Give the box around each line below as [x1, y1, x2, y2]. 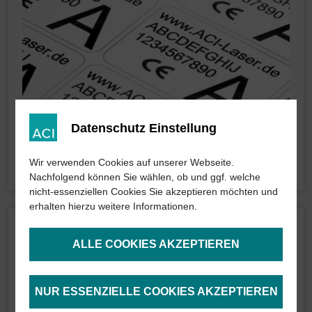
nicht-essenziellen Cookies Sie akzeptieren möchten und [29, 185, 279, 197]
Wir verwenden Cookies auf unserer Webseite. [29, 156, 235, 168]
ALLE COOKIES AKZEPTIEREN [72, 237, 240, 250]
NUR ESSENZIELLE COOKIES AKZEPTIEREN [34, 285, 278, 297]
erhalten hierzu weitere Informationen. [29, 200, 198, 212]
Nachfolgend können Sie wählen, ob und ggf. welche [29, 171, 261, 182]
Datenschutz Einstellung [71, 121, 217, 135]
